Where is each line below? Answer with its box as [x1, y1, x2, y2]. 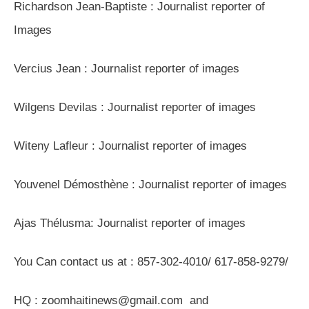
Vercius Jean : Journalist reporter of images [14, 62, 239, 76]
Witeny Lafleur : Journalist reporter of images [14, 139, 247, 153]
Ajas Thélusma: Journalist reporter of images [14, 217, 246, 230]
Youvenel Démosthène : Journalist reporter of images [14, 178, 287, 192]
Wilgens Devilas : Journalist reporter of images [14, 101, 256, 114]
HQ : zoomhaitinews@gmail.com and [14, 294, 208, 308]
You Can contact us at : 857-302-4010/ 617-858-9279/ [14, 255, 288, 269]
